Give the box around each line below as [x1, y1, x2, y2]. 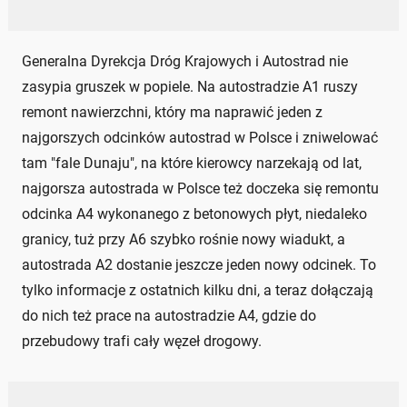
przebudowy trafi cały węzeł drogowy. [22, 333, 262, 351]
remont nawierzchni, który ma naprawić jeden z [22, 104, 323, 122]
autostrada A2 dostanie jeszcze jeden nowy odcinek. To [22, 256, 376, 274]
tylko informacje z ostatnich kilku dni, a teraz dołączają [22, 282, 373, 300]
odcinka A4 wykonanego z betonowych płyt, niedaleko [22, 205, 367, 223]
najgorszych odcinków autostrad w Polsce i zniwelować [22, 129, 378, 147]
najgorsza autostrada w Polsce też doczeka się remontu [22, 180, 379, 198]
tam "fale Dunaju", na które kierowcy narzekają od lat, [22, 154, 362, 173]
